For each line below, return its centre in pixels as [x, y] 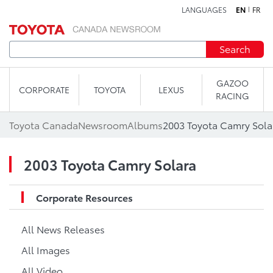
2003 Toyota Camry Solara [110, 164]
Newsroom [103, 125]
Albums [145, 125]
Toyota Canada [44, 125]
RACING [233, 96]
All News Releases [63, 229]
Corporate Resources [84, 197]
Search [235, 48]
